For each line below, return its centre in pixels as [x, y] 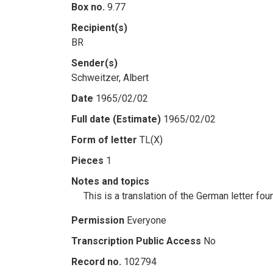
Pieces [87, 161]
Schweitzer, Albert [110, 78]
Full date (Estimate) [116, 119]
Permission [98, 220]
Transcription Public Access [136, 241]
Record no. [96, 262]
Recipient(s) [99, 28]
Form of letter [104, 140]
